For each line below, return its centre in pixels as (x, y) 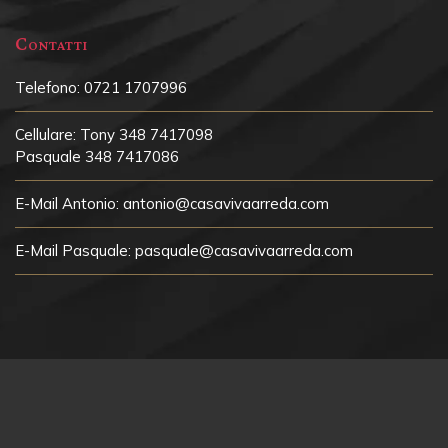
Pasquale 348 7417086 (97, 157)
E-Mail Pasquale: (73, 251)
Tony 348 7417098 (146, 135)
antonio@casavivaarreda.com (226, 204)
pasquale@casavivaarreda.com (244, 251)
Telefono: (47, 88)
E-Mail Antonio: (67, 204)
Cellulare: (45, 135)
